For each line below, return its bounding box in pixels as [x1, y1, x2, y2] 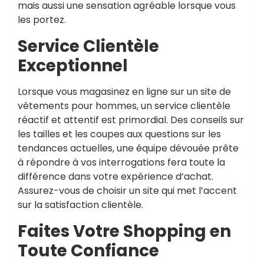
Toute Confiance [18, 239, 159, 262]
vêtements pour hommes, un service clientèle [18, 99, 230, 113]
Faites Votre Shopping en [18, 220, 231, 243]
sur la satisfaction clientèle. [18, 198, 143, 212]
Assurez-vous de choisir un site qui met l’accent [18, 184, 237, 197]
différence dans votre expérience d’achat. [18, 170, 213, 183]
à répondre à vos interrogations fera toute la [18, 156, 225, 169]
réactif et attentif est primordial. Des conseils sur [18, 113, 244, 127]
